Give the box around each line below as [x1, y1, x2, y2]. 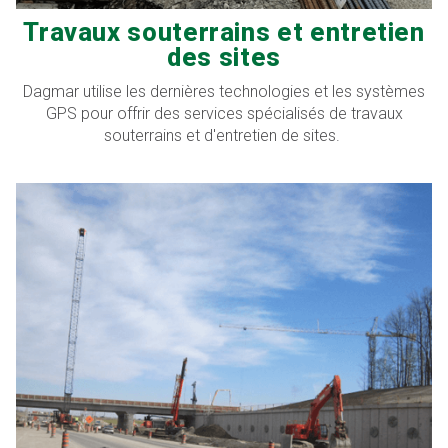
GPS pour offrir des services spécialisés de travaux [45, 103, 403, 123]
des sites [167, 42, 281, 73]
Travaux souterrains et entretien [23, 17, 425, 48]
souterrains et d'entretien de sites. [104, 125, 344, 145]
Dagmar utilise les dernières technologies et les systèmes [23, 81, 425, 101]
